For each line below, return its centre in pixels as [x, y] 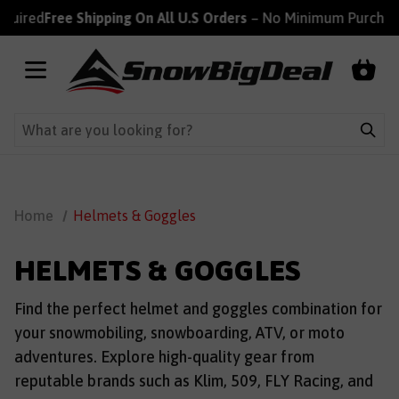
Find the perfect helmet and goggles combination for [198, 309]
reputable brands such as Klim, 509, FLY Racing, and [194, 381]
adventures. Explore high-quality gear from [164, 357]
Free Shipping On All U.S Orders [127, 18]
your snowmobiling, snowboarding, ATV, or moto [179, 333]
